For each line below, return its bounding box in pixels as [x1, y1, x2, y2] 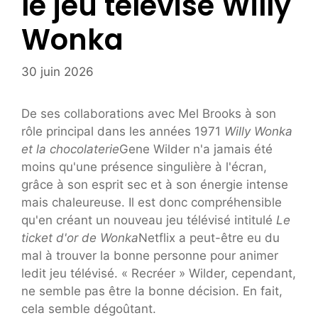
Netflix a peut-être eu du [138, 230, 280, 245]
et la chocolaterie [21, 141, 119, 156]
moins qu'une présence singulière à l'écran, [21, 159, 267, 174]
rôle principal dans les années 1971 [21, 124, 224, 138]
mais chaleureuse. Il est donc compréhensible [21, 194, 282, 209]
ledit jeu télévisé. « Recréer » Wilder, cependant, [21, 265, 296, 280]
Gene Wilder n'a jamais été [119, 141, 273, 156]
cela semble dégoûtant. [21, 301, 156, 316]
